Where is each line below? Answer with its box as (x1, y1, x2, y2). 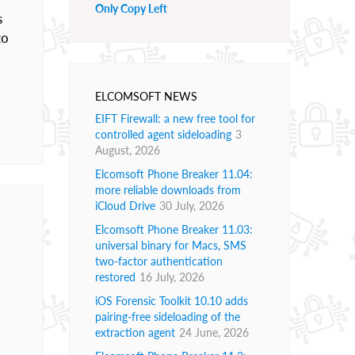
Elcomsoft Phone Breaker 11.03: (95, 223, 253, 237)
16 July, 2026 (139, 270, 204, 284)
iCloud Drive (95, 199, 155, 213)
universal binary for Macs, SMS (95, 239, 246, 253)
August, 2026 (95, 143, 160, 158)
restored (95, 270, 136, 284)
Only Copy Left (95, 2, 167, 16)
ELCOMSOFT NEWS (95, 90, 197, 104)
